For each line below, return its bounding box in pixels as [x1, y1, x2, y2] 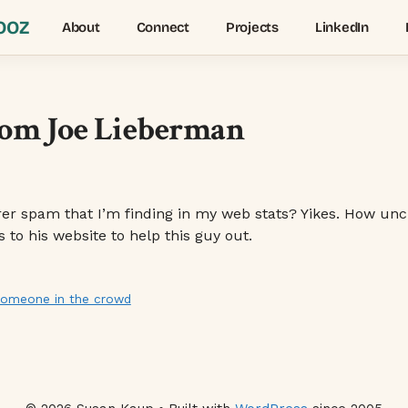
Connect [136, 19, 189, 36]
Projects [225, 19, 279, 36]
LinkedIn [314, 19, 369, 36]
